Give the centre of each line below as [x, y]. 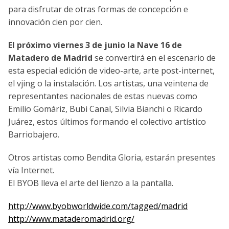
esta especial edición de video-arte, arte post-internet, [111, 71]
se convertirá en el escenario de [155, 58]
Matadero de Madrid [51, 58]
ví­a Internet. [31, 170]
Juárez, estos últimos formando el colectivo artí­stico [107, 122]
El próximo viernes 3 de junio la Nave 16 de [95, 45]
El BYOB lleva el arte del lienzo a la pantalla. [91, 183]
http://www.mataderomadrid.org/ [71, 219]
